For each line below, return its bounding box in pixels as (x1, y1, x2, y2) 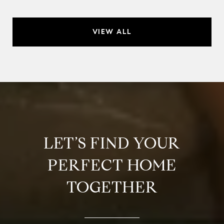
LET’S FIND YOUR (43, 132, 181, 153)
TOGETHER (66, 176, 158, 197)
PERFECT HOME (47, 154, 176, 175)
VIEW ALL (92, 27, 132, 36)
